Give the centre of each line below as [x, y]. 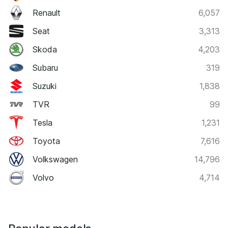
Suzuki [45, 86]
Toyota [46, 141]
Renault [47, 12]
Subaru [45, 67]
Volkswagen [55, 159]
